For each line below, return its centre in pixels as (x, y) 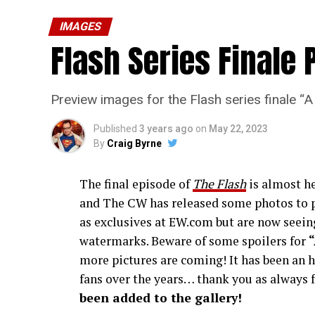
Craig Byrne (134, 144)
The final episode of (136, 184)
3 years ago (166, 129)
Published (115, 129)
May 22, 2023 (238, 129)
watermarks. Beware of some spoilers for (194, 241)
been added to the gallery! (161, 298)
